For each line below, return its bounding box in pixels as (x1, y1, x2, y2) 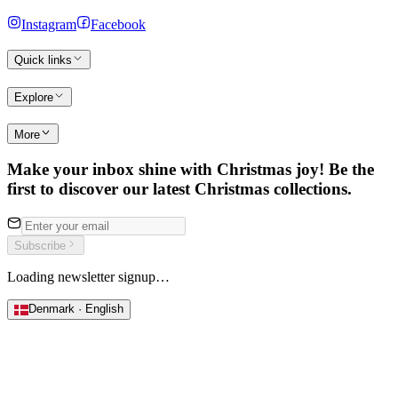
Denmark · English (28, 302, 123, 316)
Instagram (21, 16, 76, 32)
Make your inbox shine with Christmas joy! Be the (7, 160, 374, 179)
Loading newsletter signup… (7, 269, 170, 285)
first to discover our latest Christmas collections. (7, 179, 352, 199)
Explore (14, 90, 53, 104)
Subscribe (14, 239, 66, 253)
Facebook (91, 16, 146, 32)
